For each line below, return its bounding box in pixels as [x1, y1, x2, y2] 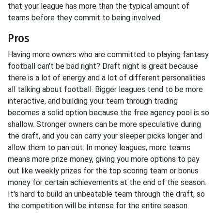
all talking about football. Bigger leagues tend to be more [8, 85, 203, 94]
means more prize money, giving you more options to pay [8, 155, 200, 164]
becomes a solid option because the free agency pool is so [8, 108, 209, 117]
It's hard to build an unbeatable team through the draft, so [8, 189, 205, 199]
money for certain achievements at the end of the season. [8, 178, 206, 187]
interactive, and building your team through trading [8, 96, 178, 106]
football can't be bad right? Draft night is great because [8, 62, 198, 71]
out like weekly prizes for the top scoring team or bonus [8, 166, 199, 175]
